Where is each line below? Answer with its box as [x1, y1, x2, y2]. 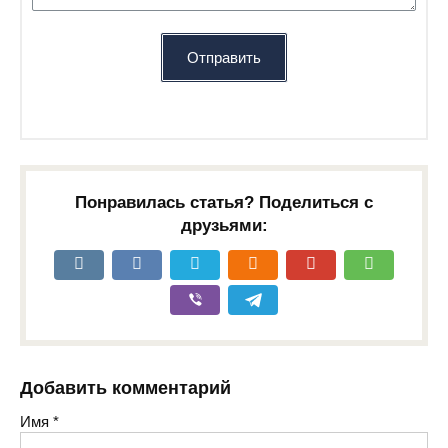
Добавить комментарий [20, 378, 231, 398]
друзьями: [180, 216, 268, 235]
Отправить [187, 49, 261, 66]
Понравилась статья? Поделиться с [75, 193, 373, 212]
